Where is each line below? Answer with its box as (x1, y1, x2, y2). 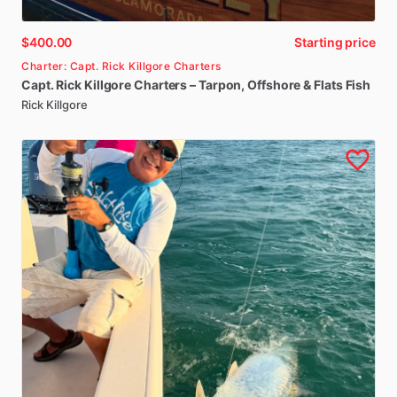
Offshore (247, 77, 301, 92)
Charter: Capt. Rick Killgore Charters (21, 59, 222, 73)
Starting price (294, 35, 376, 50)
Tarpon (198, 77, 242, 92)
